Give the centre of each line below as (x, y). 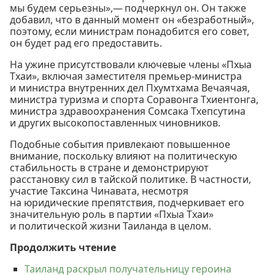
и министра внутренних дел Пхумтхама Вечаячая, (130, 87)
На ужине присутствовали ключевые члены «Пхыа (131, 64)
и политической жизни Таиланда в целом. (110, 226)
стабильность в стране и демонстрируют (109, 167)
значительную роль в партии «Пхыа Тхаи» (112, 214)
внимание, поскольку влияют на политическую (123, 156)
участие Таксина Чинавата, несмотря (99, 191)
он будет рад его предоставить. (86, 43)
